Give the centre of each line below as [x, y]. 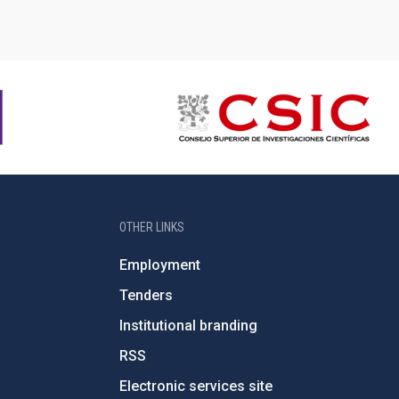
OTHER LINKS [151, 227]
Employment [159, 265]
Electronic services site [195, 386]
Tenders [146, 295]
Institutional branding [188, 326]
